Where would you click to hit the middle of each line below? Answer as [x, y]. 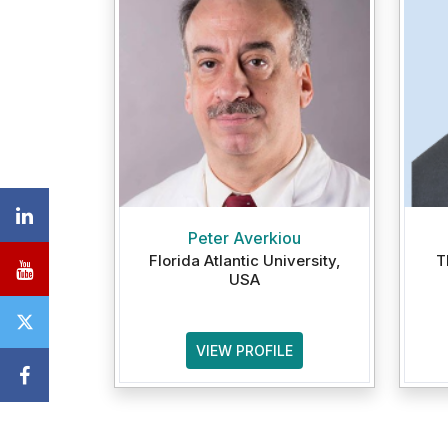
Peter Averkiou [244, 238]
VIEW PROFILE [244, 350]
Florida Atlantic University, [244, 260]
